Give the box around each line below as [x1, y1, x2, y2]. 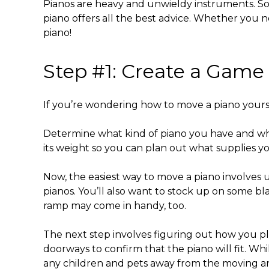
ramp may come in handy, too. [43, 199, 189, 211]
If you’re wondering [43, 98, 141, 110]
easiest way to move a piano [88, 171, 220, 183]
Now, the [43, 171, 88, 183]
